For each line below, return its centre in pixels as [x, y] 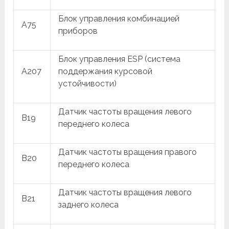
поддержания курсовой [106, 72]
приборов [78, 31]
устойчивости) [88, 84]
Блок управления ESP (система [120, 59]
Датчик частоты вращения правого [128, 152]
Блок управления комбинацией [119, 19]
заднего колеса [89, 205]
